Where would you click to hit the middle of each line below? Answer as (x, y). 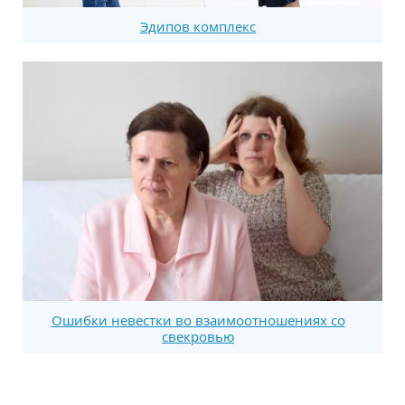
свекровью (198, 337)
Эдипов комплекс (198, 26)
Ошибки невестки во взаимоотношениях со (198, 320)
